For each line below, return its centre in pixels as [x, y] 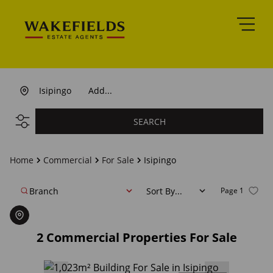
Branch [44, 191]
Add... [100, 90]
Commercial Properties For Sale [141, 237]
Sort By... [164, 191]
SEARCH [149, 121]
